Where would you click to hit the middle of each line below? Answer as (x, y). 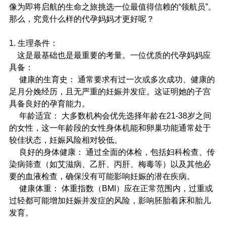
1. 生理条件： (34, 43)
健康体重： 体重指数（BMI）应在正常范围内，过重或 (111, 189)
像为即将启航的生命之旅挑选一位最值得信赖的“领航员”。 (112, 7)
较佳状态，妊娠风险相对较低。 (66, 140)
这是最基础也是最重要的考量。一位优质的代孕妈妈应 (110, 55)
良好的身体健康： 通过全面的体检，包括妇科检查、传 (112, 152)
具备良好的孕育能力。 (49, 104)
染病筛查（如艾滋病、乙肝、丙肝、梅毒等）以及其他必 (110, 164)
